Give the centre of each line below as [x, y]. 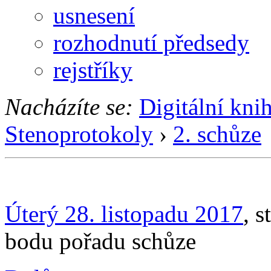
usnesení [94, 15]
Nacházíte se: [69, 106]
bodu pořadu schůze [100, 241]
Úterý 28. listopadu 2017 [124, 214]
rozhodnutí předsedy [151, 42]
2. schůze [217, 134]
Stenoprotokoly [79, 134]
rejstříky [93, 70]
